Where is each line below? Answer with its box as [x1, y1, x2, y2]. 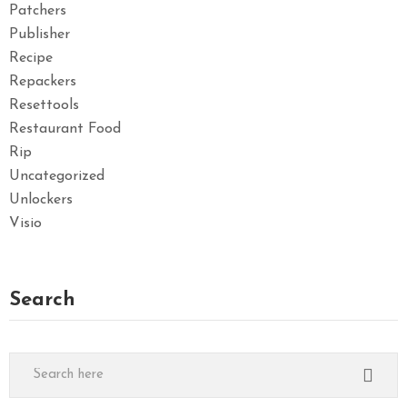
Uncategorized [9, 168, 104, 184]
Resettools [9, 97, 79, 113]
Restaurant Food [9, 121, 121, 136]
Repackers [9, 74, 76, 89]
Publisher [9, 26, 70, 42]
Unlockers [9, 192, 73, 207]
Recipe [9, 50, 53, 65]
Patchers [9, 3, 66, 18]
